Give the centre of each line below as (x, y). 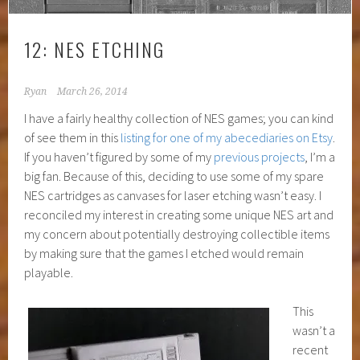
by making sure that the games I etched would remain (164, 254)
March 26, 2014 (93, 92)
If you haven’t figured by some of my (119, 157)
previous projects (260, 157)
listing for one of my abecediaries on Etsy (227, 138)
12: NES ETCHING (95, 49)
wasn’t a (314, 331)
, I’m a (320, 157)
